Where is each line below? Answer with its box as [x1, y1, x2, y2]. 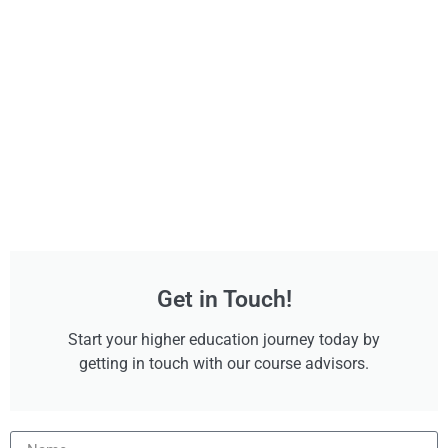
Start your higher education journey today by [68, 329, 380, 349]
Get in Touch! [156, 285, 292, 313]
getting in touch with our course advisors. [79, 353, 369, 373]
